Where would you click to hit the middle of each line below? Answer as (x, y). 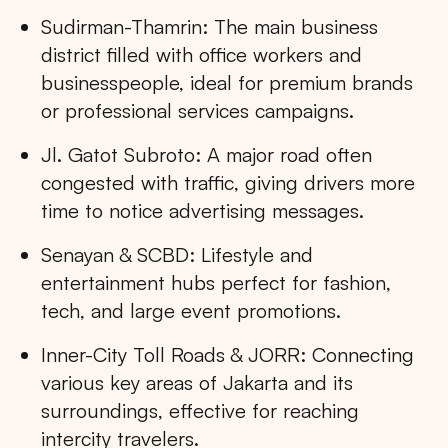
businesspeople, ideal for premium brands (227, 83)
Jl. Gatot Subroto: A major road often (206, 155)
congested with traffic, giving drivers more (228, 183)
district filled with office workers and (201, 55)
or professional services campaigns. (197, 111)
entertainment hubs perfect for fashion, (216, 283)
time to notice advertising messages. (202, 211)
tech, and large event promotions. (191, 311)
